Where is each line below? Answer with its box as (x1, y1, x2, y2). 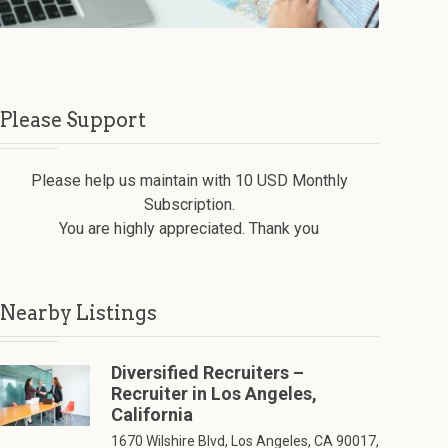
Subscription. (143, 195, 235, 215)
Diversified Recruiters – (110, 362, 304, 384)
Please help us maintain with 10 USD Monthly (30, 171, 348, 191)
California (110, 404, 193, 426)
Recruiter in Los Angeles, (110, 383, 317, 405)
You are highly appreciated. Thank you (59, 219, 320, 239)
